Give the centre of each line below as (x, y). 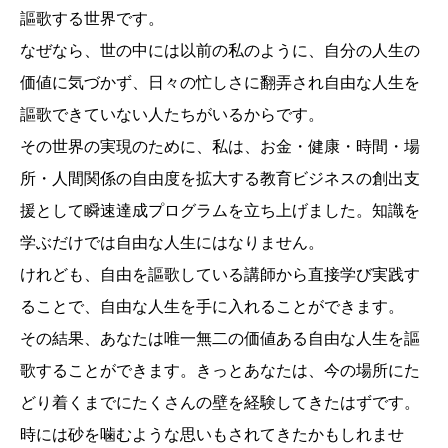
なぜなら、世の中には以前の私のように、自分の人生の (220, 50)
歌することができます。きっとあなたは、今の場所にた (220, 370)
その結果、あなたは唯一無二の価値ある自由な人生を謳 (220, 338)
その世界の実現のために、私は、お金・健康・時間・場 (220, 146)
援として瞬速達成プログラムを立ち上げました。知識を (220, 210)
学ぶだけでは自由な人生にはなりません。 (172, 242)
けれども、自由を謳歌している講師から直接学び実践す (220, 274)
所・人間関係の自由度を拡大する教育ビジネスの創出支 (220, 178)
